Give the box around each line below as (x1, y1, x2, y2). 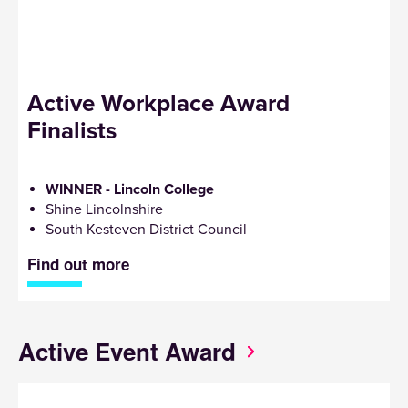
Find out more (27, 252, 129, 275)
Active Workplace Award (27, 88, 290, 117)
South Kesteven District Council (46, 219, 247, 239)
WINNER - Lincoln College (46, 179, 214, 199)
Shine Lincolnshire (46, 199, 163, 219)
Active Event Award (18, 333, 236, 368)
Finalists (27, 116, 117, 145)
